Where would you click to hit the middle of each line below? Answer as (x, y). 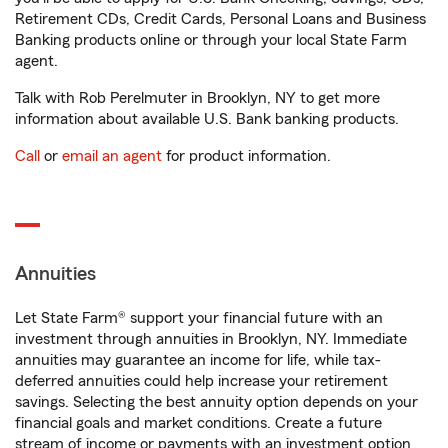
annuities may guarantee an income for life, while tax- (198, 360)
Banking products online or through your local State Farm (211, 40)
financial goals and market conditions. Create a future (198, 423)
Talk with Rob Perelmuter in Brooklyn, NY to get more (197, 98)
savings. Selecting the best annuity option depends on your (216, 402)
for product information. (246, 156)
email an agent (112, 156)
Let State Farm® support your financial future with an (199, 318)
